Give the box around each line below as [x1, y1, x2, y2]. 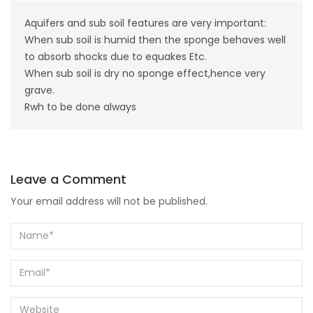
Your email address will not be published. [10, 194, 208, 208]
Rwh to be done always [24, 99, 136, 114]
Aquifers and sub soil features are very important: [24, 15, 266, 30]
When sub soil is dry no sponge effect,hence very [24, 66, 265, 80]
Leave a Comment [10, 170, 126, 188]
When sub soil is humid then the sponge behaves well [24, 32, 286, 47]
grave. [24, 82, 54, 97]
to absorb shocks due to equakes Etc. [24, 49, 207, 64]
